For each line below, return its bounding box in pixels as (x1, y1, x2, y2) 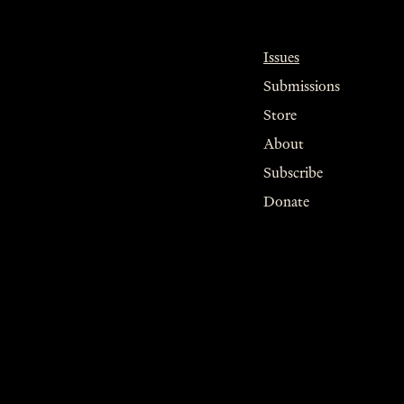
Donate (263, 190, 309, 213)
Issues (263, 46, 299, 69)
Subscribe (263, 161, 323, 184)
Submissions (263, 75, 340, 97)
